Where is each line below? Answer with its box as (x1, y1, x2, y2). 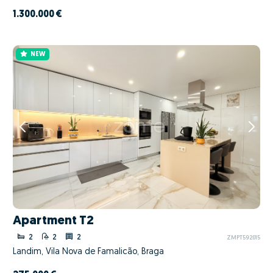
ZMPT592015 (226, 235, 260, 241)
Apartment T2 (13, 214, 94, 228)
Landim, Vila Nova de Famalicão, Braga (13, 247, 164, 257)
